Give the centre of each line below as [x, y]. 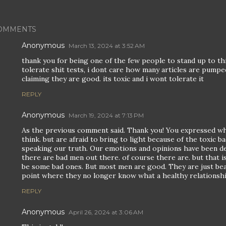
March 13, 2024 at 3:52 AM [107, 46]
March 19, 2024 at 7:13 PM [106, 115]
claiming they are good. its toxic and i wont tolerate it [113, 79]
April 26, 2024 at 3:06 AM [106, 212]
